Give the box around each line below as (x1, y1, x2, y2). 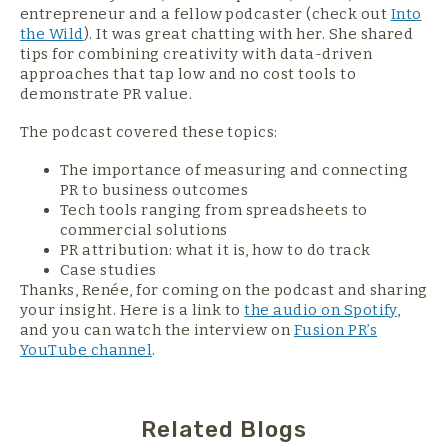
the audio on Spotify (244, 301, 397, 320)
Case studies (60, 261, 157, 280)
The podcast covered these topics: (20, 123, 278, 142)
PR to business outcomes (60, 181, 249, 200)
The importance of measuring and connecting (60, 161, 409, 180)
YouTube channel (20, 341, 153, 360)
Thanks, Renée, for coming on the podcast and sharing (20, 281, 428, 300)
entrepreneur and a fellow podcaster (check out (20, 5, 391, 24)
